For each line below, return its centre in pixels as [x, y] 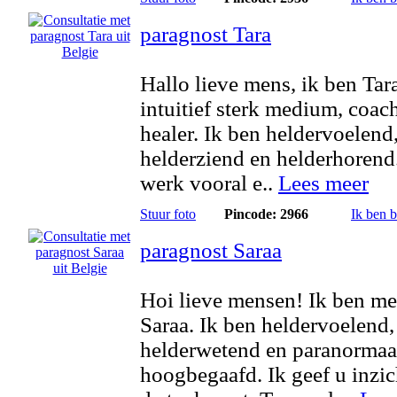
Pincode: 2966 [266, 214]
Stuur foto [168, 214]
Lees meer [323, 183]
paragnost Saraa [211, 250]
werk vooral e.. [209, 183]
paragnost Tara [206, 34]
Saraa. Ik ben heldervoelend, [267, 325]
